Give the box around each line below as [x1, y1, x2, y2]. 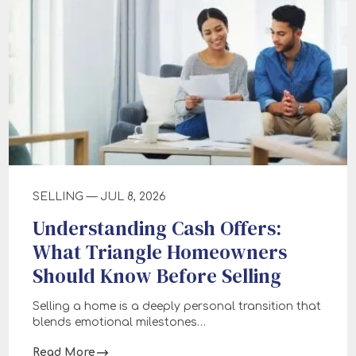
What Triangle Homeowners [33, 238, 287, 265]
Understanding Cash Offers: [33, 214, 281, 242]
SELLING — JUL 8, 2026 [33, 190, 166, 203]
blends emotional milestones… [33, 315, 206, 328]
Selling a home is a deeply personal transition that [33, 300, 321, 312]
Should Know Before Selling [33, 261, 281, 289]
